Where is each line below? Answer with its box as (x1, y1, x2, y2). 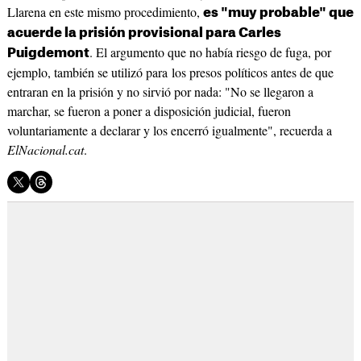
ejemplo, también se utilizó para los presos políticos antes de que (6, 64, 334, 81)
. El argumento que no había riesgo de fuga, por (89, 44, 331, 61)
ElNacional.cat (6, 141, 84, 159)
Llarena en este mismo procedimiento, (6, 3, 203, 21)
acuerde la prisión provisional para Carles (6, 27, 281, 40)
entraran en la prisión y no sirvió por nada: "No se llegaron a (6, 83, 313, 101)
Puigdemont (6, 47, 89, 60)
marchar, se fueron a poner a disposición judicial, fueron (6, 102, 291, 120)
